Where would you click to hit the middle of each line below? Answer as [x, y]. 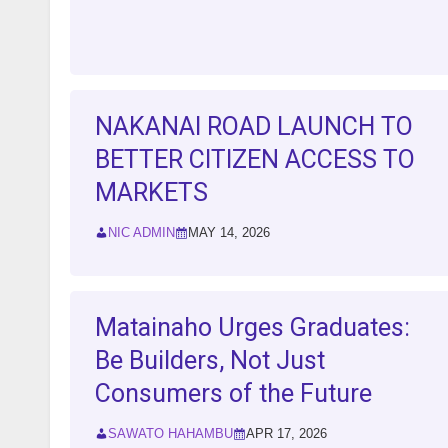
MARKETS [151, 193]
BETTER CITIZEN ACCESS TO [255, 160]
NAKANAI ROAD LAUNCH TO [254, 127]
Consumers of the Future [233, 394]
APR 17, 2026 [286, 434]
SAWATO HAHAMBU [170, 434]
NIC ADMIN [141, 233]
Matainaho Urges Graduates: [252, 328]
